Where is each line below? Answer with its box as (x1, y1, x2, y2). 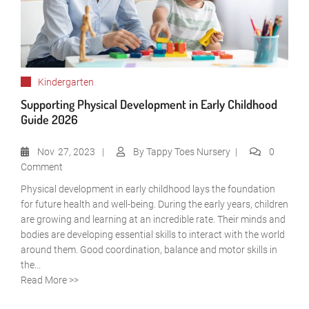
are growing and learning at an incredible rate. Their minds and (21, 214, 286, 226)
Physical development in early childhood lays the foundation (21, 183, 275, 195)
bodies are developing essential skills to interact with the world (21, 229, 285, 241)
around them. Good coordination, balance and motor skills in (21, 244, 277, 256)
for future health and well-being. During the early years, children (21, 199, 288, 210)
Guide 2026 (21, 112, 78, 128)
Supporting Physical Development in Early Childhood (21, 97, 277, 112)
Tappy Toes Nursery (146, 146, 230, 158)
